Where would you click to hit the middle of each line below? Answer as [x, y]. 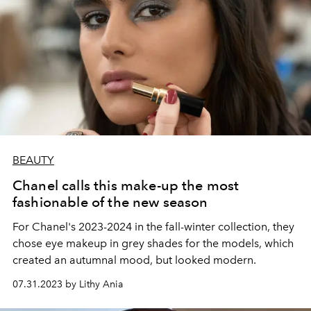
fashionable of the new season [110, 202]
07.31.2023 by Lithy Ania [68, 284]
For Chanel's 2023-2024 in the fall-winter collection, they [153, 226]
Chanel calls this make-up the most [126, 185]
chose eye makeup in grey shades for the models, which [153, 243]
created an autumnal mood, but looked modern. [134, 260]
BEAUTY [33, 160]
